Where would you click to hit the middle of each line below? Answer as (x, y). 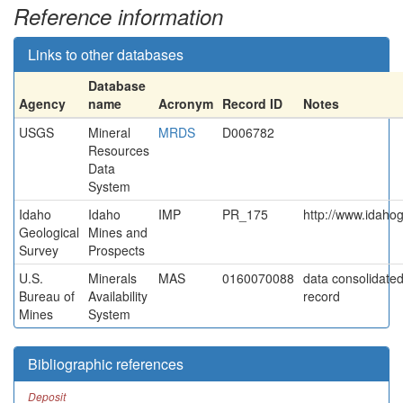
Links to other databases (106, 54)
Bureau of (47, 296)
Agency (42, 103)
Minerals (112, 278)
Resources (119, 150)
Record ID (252, 103)
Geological (49, 232)
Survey (39, 250)
